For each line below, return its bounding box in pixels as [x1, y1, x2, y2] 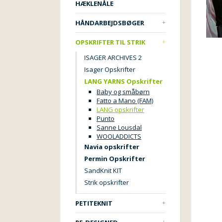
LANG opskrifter [97, 105, 144, 114]
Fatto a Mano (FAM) [97, 96, 153, 105]
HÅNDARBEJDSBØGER [75, 18, 144, 27]
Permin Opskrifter [84, 154, 145, 163]
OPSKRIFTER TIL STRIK [75, 38, 145, 47]
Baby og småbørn [97, 87, 150, 96]
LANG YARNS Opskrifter [84, 77, 163, 86]
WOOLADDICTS [97, 132, 141, 141]
